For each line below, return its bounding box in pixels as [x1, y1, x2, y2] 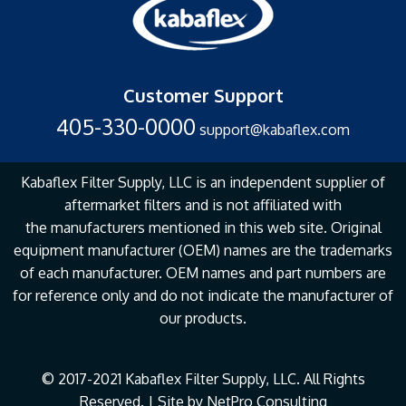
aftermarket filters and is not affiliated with [64, 195, 342, 214]
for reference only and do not [13, 285, 204, 304]
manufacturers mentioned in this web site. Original [50, 217, 382, 237]
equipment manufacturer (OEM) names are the [14, 240, 316, 259]
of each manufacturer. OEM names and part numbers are [20, 263, 386, 282]
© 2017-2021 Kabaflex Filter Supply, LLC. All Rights [41, 370, 365, 389]
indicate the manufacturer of [208, 285, 393, 304]
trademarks [320, 240, 392, 259]
